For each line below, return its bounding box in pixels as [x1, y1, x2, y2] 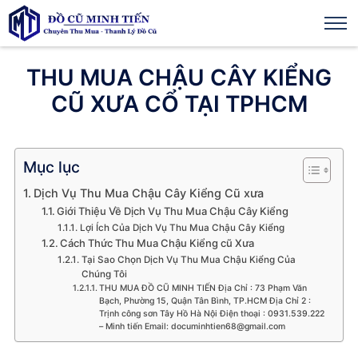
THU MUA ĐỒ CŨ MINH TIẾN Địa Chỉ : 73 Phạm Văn [98, 283, 307, 293]
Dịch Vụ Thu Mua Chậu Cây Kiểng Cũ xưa [33, 186, 264, 200]
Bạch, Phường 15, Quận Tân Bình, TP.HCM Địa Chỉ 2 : [98, 296, 311, 306]
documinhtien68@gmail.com [170, 321, 285, 332]
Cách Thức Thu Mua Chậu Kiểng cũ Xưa [60, 237, 255, 249]
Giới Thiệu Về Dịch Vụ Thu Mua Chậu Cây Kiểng [57, 205, 289, 217]
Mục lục [23, 157, 80, 177]
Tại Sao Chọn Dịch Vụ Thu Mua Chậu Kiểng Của [81, 254, 296, 265]
